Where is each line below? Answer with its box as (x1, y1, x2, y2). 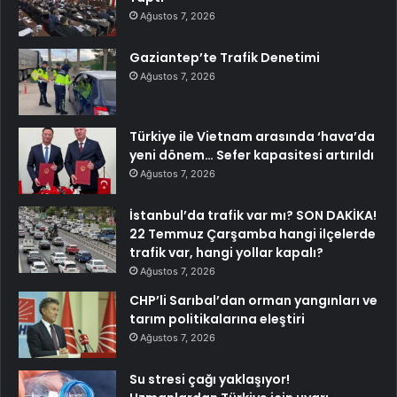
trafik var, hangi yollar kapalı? (129, 244, 323, 262)
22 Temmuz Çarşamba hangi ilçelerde (129, 225, 376, 244)
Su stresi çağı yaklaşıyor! (129, 370, 290, 389)
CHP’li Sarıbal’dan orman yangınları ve (129, 292, 378, 310)
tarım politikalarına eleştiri (129, 310, 305, 329)
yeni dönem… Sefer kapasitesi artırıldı (129, 146, 374, 165)
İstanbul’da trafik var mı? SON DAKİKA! (129, 206, 377, 225)
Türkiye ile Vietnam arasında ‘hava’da (129, 128, 375, 146)
